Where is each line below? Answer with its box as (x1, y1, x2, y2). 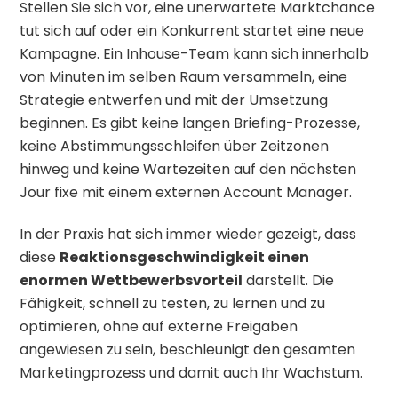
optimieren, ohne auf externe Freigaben (20, 316, 298, 338)
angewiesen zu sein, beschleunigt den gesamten (20, 339, 356, 361)
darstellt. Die (243, 270, 335, 291)
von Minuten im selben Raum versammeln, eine (20, 67, 348, 88)
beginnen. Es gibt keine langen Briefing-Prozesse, (20, 113, 361, 134)
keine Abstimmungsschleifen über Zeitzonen (20, 136, 330, 157)
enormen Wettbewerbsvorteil (20, 270, 243, 291)
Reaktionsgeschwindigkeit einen (60, 247, 310, 268)
